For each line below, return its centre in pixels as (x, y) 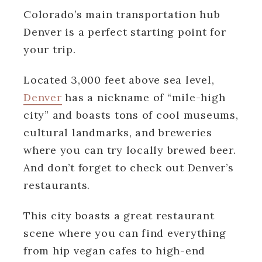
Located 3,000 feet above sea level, (119, 80)
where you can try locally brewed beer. (130, 150)
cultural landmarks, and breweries (118, 132)
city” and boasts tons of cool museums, (131, 115)
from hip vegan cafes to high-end (114, 250)
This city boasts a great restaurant (119, 215)
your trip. (50, 49)
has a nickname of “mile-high (144, 97)
